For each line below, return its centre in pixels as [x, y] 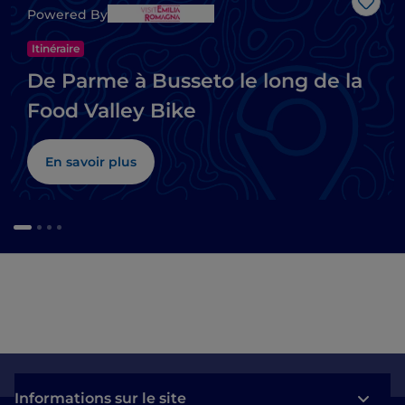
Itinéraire [56, 49]
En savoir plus [91, 162]
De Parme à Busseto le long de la [195, 81]
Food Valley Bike [112, 111]
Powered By [67, 15]
